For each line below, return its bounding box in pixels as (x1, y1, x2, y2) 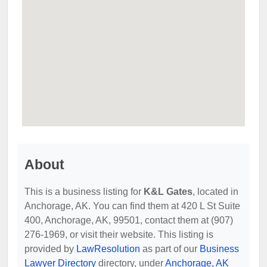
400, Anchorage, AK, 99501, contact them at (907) (24, 215, 233, 225)
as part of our (140, 243, 200, 254)
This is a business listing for (24, 186, 144, 197)
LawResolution (76, 243, 140, 254)
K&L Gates (144, 186, 193, 197)
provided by (24, 243, 76, 254)
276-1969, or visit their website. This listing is (24, 229, 213, 240)
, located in (193, 186, 238, 197)
